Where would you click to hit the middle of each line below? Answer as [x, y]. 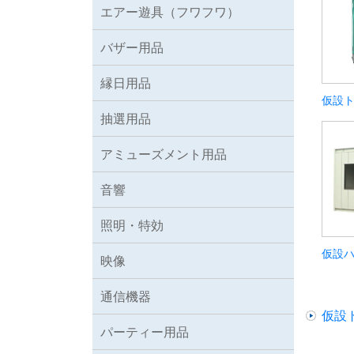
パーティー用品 [145, 331]
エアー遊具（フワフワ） [170, 11]
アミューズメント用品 [164, 154]
